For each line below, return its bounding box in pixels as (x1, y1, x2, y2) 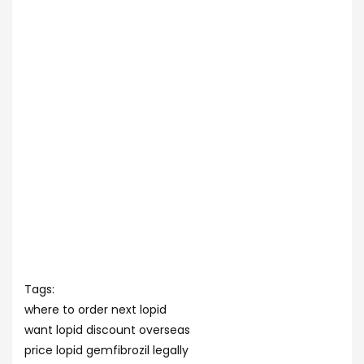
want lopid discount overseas (24, 322, 190, 338)
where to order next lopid (24, 301, 167, 318)
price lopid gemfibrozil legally (24, 342, 188, 358)
